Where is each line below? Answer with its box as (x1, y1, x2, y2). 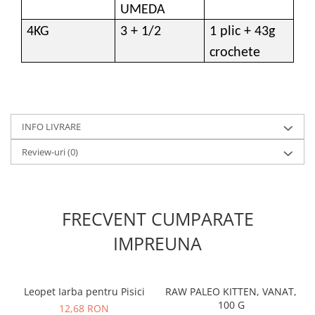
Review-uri (22, 146, 67, 159)
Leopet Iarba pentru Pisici (23, 285, 145, 299)
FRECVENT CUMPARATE (61, 207, 254, 231)
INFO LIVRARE (22, 120, 81, 134)
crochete (210, 46, 261, 60)
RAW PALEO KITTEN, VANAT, (165, 285, 297, 299)
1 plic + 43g (210, 25, 276, 39)
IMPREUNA (113, 231, 202, 256)
